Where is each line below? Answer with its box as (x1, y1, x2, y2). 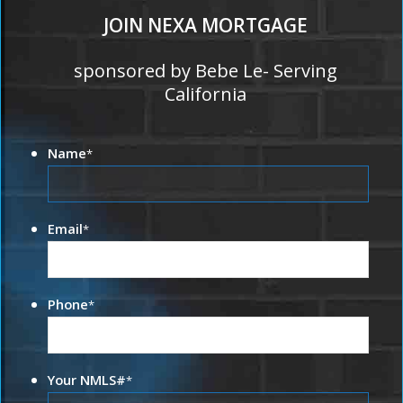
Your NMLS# (48, 371, 127, 390)
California (164, 82, 246, 107)
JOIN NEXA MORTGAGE (103, 13, 308, 39)
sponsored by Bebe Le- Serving (73, 58, 337, 84)
